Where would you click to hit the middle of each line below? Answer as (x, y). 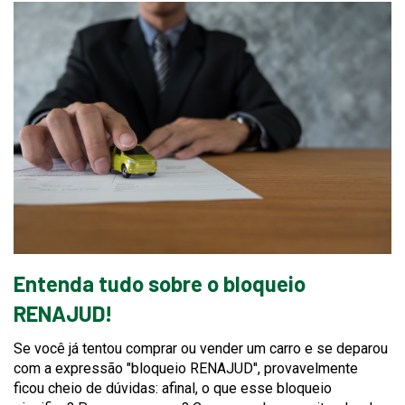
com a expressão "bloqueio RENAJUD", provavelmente (186, 368)
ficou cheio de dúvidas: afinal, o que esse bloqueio (173, 388)
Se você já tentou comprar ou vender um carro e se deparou (201, 348)
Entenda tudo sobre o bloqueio (160, 283)
